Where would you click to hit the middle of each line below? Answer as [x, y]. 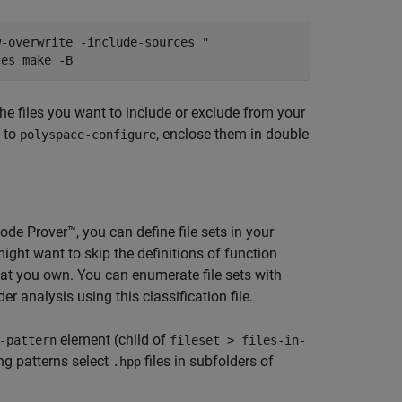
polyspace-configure [88, 135]
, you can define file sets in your [175, 232]
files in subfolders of [207, 361]
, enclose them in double [232, 134]
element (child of [113, 340]
